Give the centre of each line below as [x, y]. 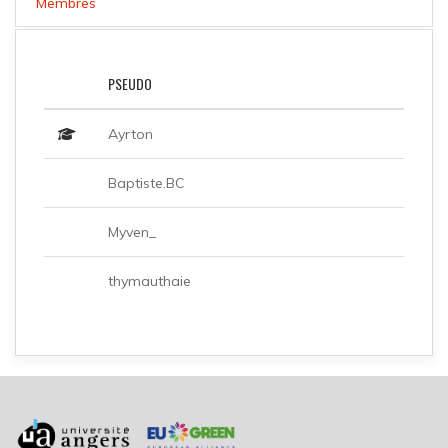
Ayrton [130, 133]
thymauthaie [149, 280]
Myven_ [132, 231]
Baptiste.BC [146, 182]
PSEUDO [130, 83]
